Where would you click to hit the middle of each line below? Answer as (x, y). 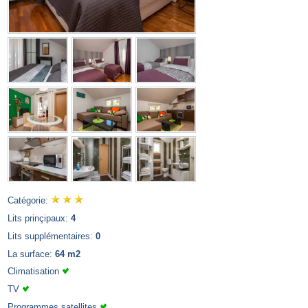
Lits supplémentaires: (52, 236)
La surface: (31, 254)
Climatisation (35, 272)
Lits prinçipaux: (39, 218)
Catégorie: (29, 201)
